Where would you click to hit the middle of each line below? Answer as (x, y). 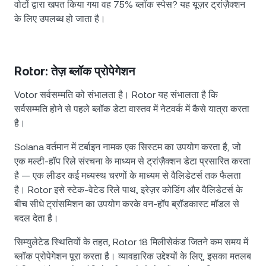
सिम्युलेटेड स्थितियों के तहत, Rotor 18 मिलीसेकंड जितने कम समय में (131, 242)
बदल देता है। (37, 218)
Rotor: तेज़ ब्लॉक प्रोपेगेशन (75, 72)
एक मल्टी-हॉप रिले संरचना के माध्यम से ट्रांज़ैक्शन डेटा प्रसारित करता (132, 161)
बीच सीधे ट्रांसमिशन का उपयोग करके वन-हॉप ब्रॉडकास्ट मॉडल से (127, 204)
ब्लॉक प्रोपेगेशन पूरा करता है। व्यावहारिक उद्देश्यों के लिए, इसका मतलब (133, 256)
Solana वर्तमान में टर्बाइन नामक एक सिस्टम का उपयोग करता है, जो (128, 147)
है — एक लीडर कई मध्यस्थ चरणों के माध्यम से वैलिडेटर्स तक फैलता (128, 176)
